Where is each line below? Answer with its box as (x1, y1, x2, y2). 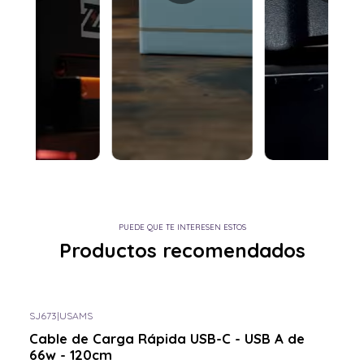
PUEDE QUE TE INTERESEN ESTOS (118, 222, 246, 232)
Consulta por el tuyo (37, 323, 123, 335)
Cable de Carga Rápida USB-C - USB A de (29, 329, 305, 347)
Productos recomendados (58, 238, 305, 263)
